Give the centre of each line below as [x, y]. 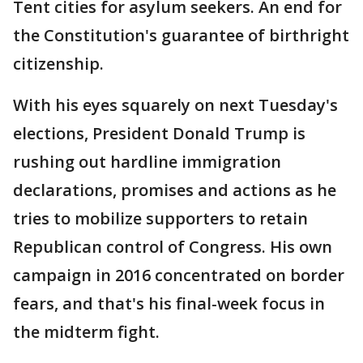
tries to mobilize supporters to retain [160, 218]
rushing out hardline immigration [147, 162]
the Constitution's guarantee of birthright [181, 35]
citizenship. [58, 64]
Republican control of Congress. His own [173, 247]
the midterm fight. [86, 332]
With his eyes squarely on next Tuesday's [175, 105]
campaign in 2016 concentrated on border [179, 275]
